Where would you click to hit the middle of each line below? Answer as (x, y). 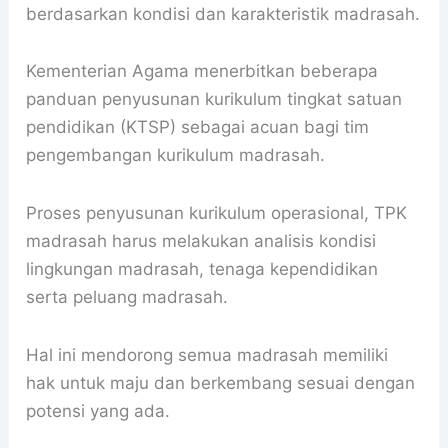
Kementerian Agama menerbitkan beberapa (202, 71)
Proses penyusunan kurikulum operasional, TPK (217, 213)
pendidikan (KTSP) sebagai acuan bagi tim (198, 127)
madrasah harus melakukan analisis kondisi (201, 241)
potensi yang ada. (98, 410)
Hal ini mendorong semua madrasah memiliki (207, 354)
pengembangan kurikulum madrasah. (176, 155)
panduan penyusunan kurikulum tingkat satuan (214, 99)
